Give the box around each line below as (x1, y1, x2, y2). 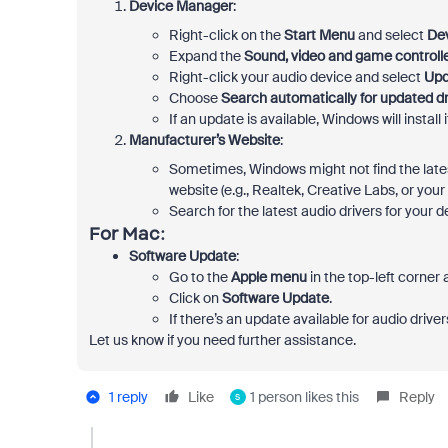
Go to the (168, 268, 231, 286)
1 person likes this (249, 388, 359, 406)
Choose (168, 89, 221, 107)
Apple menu (230, 268, 307, 286)
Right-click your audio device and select (168, 68, 424, 86)
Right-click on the (168, 26, 284, 44)
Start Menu (283, 26, 355, 44)
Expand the (168, 47, 244, 65)
